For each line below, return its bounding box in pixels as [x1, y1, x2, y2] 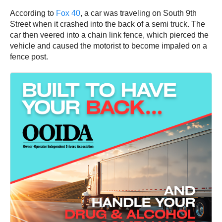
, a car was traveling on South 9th [80, 8, 197, 17]
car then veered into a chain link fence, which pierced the [10, 30, 209, 39]
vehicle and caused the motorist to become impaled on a [10, 41, 207, 50]
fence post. [10, 52, 50, 61]
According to [10, 8, 56, 17]
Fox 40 [56, 8, 80, 17]
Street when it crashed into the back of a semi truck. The [10, 19, 205, 28]
